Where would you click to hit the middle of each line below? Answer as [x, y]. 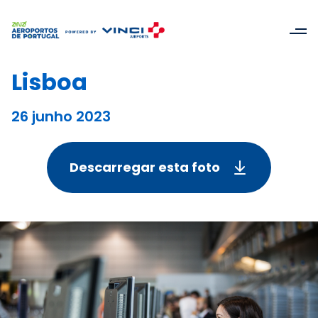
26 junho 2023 [61, 116]
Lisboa [49, 82]
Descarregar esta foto [145, 167]
